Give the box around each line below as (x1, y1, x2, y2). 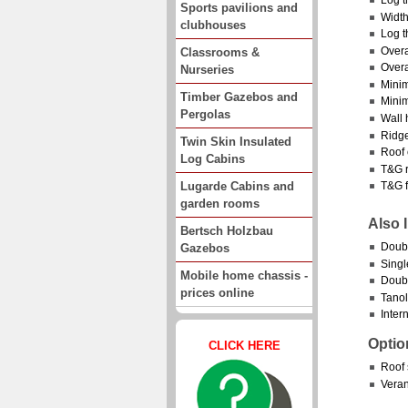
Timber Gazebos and (180, 89, 298, 104)
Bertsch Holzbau (180, 223, 273, 238)
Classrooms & (180, 45, 260, 59)
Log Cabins (180, 151, 245, 166)
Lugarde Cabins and (180, 178, 294, 193)
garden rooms (180, 196, 260, 210)
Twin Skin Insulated (180, 134, 291, 148)
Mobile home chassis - (180, 268, 308, 282)
